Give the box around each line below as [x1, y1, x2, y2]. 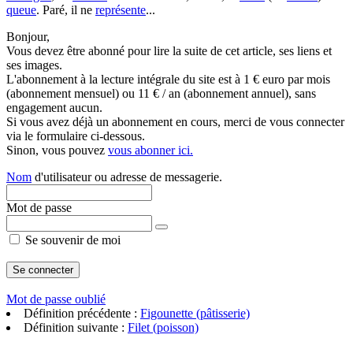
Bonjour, [6, 30, 50, 43]
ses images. [6, 58, 62, 72]
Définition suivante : [24, 321, 128, 334]
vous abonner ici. [108, 143, 193, 157]
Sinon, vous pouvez [6, 143, 108, 157]
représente [95, 3, 146, 17]
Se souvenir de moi [22, 233, 121, 247]
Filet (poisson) [128, 321, 199, 334]
